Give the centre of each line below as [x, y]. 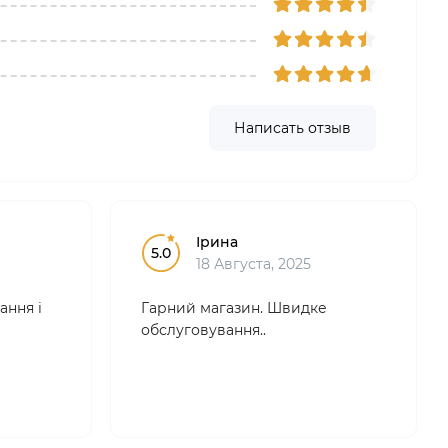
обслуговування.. [203, 330]
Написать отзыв [292, 128]
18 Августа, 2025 [253, 264]
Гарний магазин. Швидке [234, 308]
